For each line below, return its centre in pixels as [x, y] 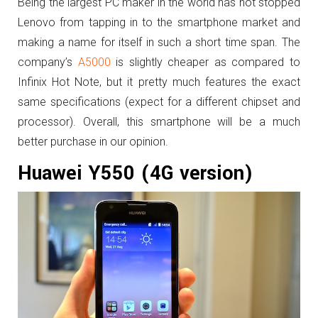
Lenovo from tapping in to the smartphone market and [159, 22]
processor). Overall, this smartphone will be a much [159, 121]
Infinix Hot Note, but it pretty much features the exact [159, 82]
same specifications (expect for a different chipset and [159, 102]
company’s [48, 62]
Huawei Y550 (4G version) [136, 173]
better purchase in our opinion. [93, 141]
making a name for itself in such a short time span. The [159, 42]
